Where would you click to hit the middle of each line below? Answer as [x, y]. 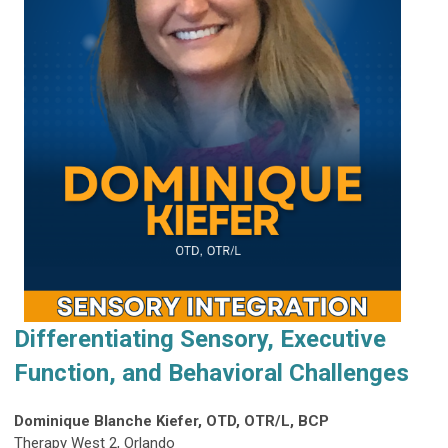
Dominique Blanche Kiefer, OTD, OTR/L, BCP [171, 421]
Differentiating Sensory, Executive [200, 339]
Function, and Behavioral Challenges [211, 373]
